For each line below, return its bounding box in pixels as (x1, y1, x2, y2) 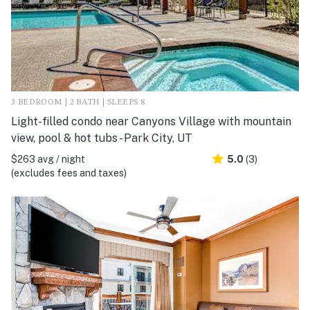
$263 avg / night (11, 154, 85, 165)
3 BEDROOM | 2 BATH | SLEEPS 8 (11, 98, 145, 107)
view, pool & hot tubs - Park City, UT (11, 131, 192, 145)
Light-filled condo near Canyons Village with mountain (11, 115, 291, 129)
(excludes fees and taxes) (11, 167, 127, 179)
